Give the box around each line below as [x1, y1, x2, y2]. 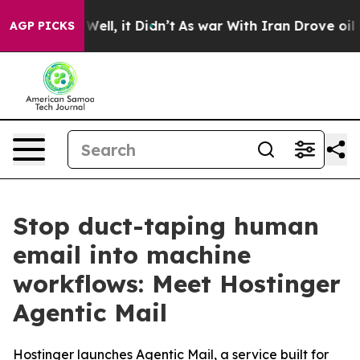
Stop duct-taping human [13, 211, 319, 241]
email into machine [13, 239, 251, 270]
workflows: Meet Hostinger [13, 268, 341, 299]
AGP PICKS [10, 18, 75, 33]
